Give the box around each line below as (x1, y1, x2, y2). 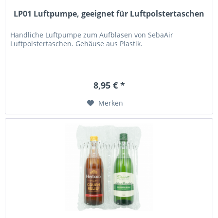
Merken (98, 98, 124, 108)
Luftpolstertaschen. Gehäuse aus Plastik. (10, 38, 143, 48)
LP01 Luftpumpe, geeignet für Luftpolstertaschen (14, 8, 205, 19)
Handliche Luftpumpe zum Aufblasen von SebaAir (10, 30, 174, 39)
